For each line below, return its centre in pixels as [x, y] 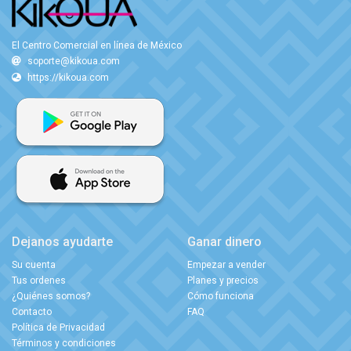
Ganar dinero [224, 241]
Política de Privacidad [58, 327]
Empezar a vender [226, 264]
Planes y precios [223, 280]
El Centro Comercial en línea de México [97, 45]
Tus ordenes [39, 280]
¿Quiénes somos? [51, 296]
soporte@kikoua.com [74, 61]
